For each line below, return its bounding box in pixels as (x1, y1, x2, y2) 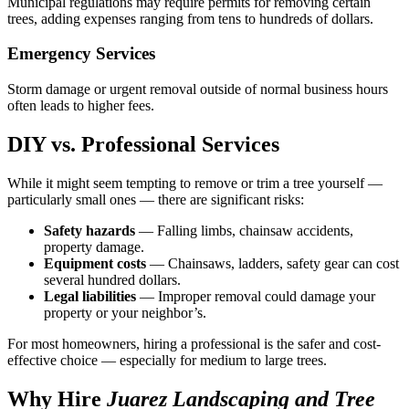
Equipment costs (44, 255, 146, 271)
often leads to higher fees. (7, 98, 154, 114)
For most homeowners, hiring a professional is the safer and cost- (7, 335, 381, 351)
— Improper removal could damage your (136, 288, 375, 304)
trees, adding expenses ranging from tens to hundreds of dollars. (7, 10, 373, 26)
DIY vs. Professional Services (7, 131, 279, 156)
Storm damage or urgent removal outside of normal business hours (7, 81, 388, 98)
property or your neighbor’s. (44, 304, 206, 320)
